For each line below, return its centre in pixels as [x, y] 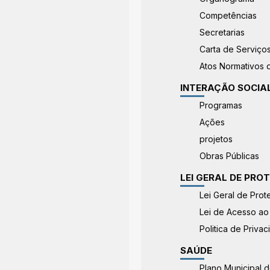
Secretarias [222, 32]
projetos [216, 139]
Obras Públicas [230, 156]
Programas [221, 105]
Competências [228, 15]
